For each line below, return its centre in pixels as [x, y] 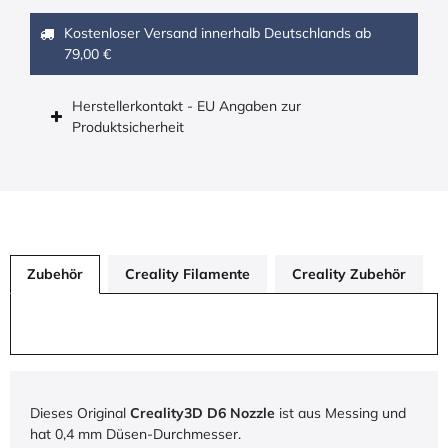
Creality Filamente [187, 274]
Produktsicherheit [130, 127]
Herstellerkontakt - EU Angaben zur [186, 106]
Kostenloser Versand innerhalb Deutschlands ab [217, 33]
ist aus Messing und [342, 413]
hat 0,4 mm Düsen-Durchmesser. [135, 434]
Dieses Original [80, 413]
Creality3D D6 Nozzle [204, 413]
